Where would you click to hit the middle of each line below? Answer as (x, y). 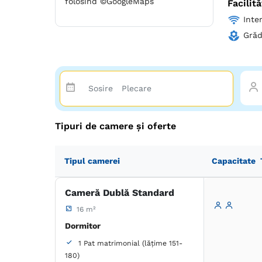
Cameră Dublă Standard (120, 192)
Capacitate (233, 161)
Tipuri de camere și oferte (116, 126)
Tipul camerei (92, 161)
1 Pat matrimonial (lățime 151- (130, 243)
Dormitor (83, 225)
